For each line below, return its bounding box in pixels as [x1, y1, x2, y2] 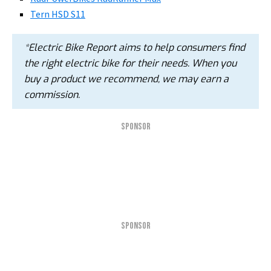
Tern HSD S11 [30, 8, 85, 20]
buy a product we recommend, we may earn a [24, 73, 229, 85]
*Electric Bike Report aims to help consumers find [24, 41, 245, 54]
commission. [24, 88, 80, 101]
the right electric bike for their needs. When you [24, 57, 237, 70]
